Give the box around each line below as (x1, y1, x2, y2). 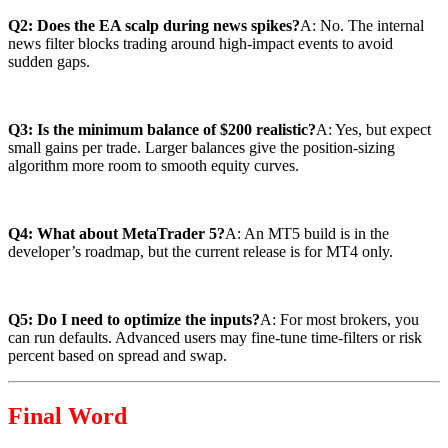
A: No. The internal (300, 17, 424, 35)
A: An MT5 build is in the (225, 225, 389, 243)
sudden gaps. (8, 53, 90, 71)
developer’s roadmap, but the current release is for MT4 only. (8, 243, 393, 261)
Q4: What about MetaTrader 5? (8, 225, 225, 243)
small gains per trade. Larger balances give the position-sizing (8, 139, 395, 157)
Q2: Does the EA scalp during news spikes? (8, 17, 300, 35)
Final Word (8, 403, 127, 430)
